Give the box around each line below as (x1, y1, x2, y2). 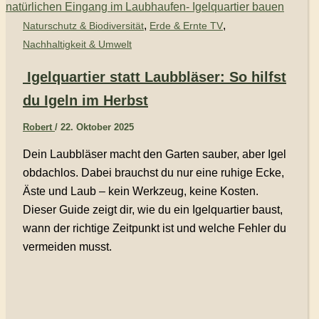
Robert (23, 121, 55, 132)
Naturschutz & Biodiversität (23, 20, 144, 32)
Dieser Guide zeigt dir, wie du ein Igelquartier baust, (23, 203, 283, 216)
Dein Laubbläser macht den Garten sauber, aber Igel (23, 147, 286, 160)
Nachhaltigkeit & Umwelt (23, 38, 132, 51)
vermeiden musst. (23, 240, 112, 253)
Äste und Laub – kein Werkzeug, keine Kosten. (23, 184, 258, 197)
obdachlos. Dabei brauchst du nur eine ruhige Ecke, (23, 166, 284, 179)
